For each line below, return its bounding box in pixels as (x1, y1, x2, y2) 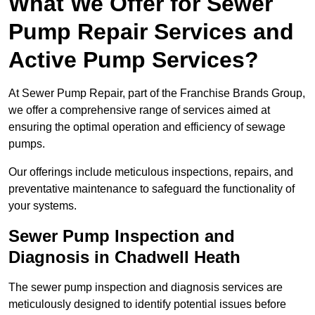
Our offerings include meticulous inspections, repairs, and (8, 166, 293, 179)
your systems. (8, 200, 77, 212)
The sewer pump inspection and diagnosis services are (8, 281, 283, 294)
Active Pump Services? (8, 47, 259, 73)
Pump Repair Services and (8, 19, 294, 45)
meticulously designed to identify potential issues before (8, 298, 286, 311)
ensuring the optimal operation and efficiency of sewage (8, 121, 285, 134)
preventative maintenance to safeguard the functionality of (8, 183, 295, 195)
